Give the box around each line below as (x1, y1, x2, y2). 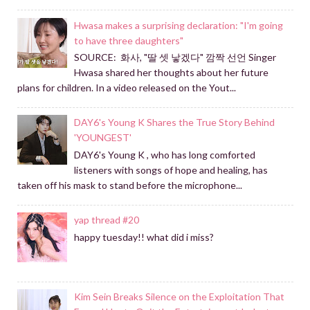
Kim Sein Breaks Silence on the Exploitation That (74, 291, 285, 303)
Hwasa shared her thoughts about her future (74, 66, 269, 79)
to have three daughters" (74, 34, 184, 46)
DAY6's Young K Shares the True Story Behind (74, 116, 275, 129)
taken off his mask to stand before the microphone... (17, 179, 242, 192)
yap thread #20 (74, 214, 140, 226)
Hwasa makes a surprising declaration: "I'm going (74, 19, 284, 31)
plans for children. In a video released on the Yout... (17, 82, 236, 94)
